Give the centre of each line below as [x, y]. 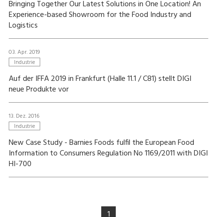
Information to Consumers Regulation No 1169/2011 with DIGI [108, 154]
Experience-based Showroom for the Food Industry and [100, 15]
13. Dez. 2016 [24, 116]
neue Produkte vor [39, 90]
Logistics [23, 26]
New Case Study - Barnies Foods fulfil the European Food [101, 143]
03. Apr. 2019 [24, 52]
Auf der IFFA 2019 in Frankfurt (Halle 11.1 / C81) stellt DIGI [100, 79]
